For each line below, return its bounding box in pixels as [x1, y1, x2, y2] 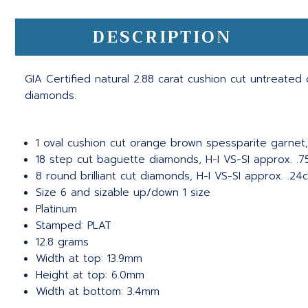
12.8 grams [36, 234, 89, 250]
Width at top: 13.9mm [36, 251, 143, 267]
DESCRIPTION [92, 23, 232, 52]
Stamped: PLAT [36, 218, 112, 234]
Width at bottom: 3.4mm [36, 284, 160, 300]
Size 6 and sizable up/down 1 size [36, 185, 211, 201]
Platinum [36, 201, 78, 217]
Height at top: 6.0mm [36, 267, 145, 283]
